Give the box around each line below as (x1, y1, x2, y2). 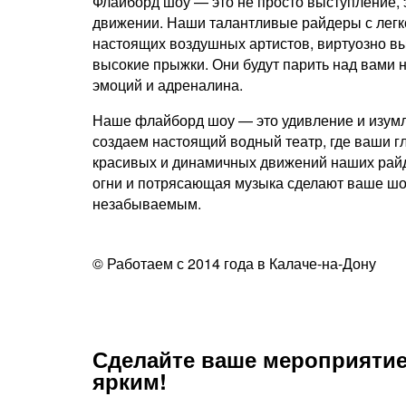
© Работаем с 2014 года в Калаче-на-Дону (92, 253, 376, 275)
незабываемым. (92, 193, 201, 215)
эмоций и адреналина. (92, 74, 243, 96)
